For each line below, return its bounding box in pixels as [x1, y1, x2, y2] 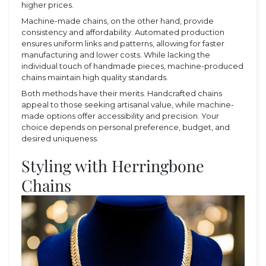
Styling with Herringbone [21, 154, 204, 176]
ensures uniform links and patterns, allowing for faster [21, 38, 224, 48]
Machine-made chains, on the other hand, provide [21, 15, 214, 26]
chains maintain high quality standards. [21, 72, 168, 82]
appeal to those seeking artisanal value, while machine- [21, 99, 234, 109]
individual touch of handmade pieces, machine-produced [21, 61, 243, 71]
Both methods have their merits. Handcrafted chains [21, 88, 222, 98]
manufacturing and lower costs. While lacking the [21, 49, 210, 59]
